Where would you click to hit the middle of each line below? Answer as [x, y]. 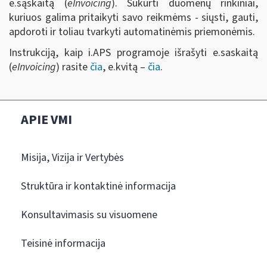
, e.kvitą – [125, 67]
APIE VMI [46, 119]
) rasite [73, 67]
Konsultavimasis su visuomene [89, 215]
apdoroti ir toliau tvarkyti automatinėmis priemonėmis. [132, 32]
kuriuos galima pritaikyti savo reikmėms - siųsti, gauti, [133, 17]
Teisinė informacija [63, 243]
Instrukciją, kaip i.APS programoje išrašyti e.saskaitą [133, 53]
